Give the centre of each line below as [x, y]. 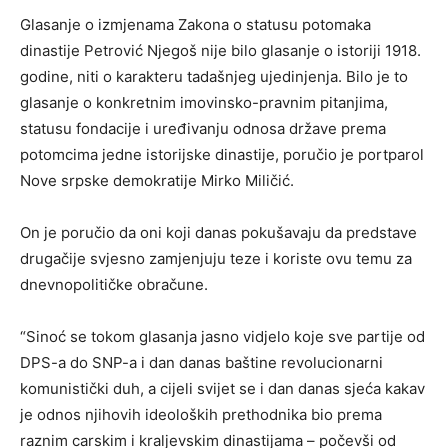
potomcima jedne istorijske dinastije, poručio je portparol [222, 154]
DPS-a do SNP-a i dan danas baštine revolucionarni [201, 362]
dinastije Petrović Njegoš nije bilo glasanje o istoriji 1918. [220, 50]
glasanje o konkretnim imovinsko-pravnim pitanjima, [204, 102]
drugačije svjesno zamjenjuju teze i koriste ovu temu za [216, 258]
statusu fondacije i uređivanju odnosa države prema [203, 128]
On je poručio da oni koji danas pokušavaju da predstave [218, 232]
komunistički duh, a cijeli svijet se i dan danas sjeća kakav [222, 388]
